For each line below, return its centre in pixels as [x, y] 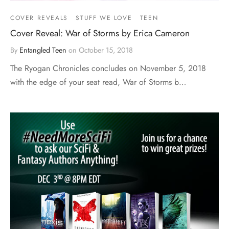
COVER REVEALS [39, 18]
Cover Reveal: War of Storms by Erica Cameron [100, 33]
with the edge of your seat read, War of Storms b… [98, 82]
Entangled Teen [43, 50]
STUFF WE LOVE [104, 18]
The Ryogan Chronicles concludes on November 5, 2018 [108, 68]
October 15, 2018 [106, 50]
